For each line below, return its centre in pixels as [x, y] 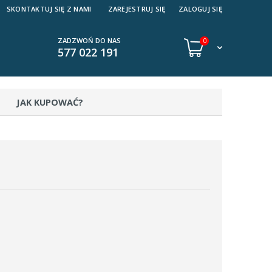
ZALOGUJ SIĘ [200, 9]
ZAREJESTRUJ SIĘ [137, 9]
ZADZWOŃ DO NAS [89, 40]
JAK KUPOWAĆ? [50, 102]
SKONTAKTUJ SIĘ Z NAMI [49, 9]
